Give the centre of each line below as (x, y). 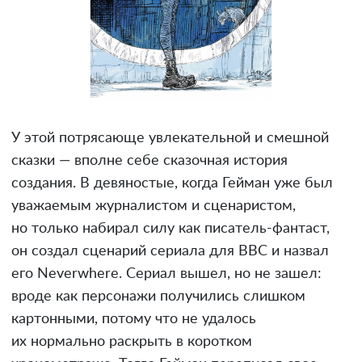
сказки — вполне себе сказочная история (149, 160)
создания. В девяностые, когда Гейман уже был (172, 183)
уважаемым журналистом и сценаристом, (154, 206)
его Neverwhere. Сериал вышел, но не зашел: (166, 274)
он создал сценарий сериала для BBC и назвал (170, 251)
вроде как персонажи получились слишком (158, 296)
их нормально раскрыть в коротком (132, 341)
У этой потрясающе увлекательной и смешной (170, 138)
